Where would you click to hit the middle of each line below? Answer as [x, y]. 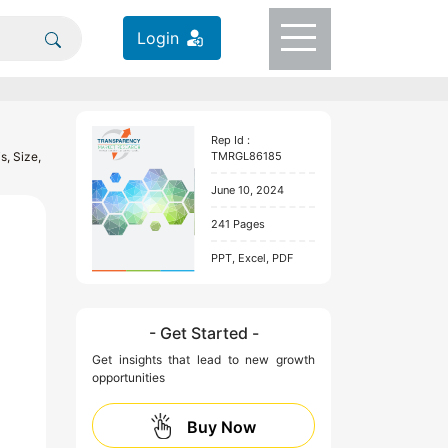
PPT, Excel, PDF [252, 258]
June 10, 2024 [248, 190]
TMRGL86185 [247, 156]
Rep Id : [231, 140]
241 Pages [238, 224]
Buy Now [221, 426]
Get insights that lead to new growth [203, 360]
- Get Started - [203, 333]
